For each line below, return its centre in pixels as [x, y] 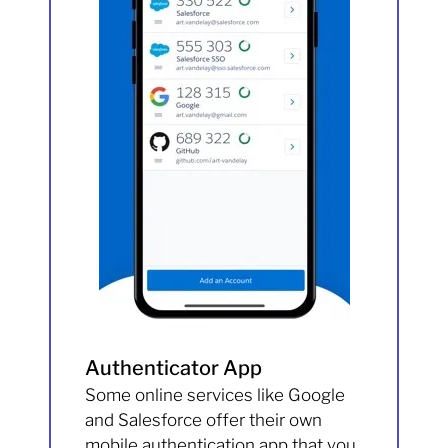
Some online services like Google [215, 395]
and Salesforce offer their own [204, 420]
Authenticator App [174, 368]
